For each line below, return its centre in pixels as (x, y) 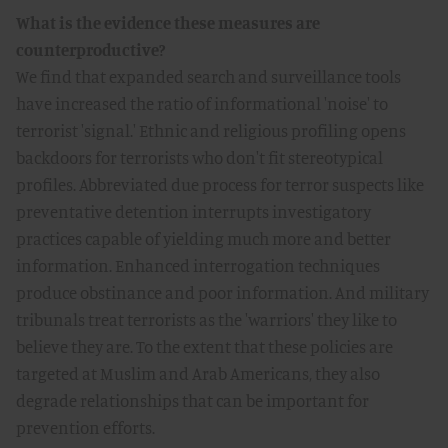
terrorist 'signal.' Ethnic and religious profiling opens (211, 130)
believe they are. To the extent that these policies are (204, 346)
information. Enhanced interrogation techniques (198, 265)
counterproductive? (90, 49)
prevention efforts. (85, 427)
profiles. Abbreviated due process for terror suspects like (220, 184)
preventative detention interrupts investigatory (193, 211)
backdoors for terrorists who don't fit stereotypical (199, 157)
